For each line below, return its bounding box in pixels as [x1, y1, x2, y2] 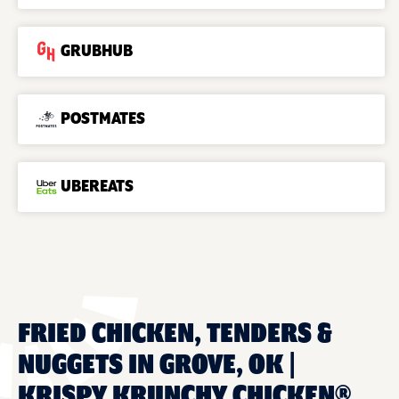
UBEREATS [61, 177, 134, 196]
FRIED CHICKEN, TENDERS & [18, 319, 332, 348]
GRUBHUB [61, 42, 133, 61]
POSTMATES [61, 110, 145, 128]
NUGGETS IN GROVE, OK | [18, 350, 296, 379]
